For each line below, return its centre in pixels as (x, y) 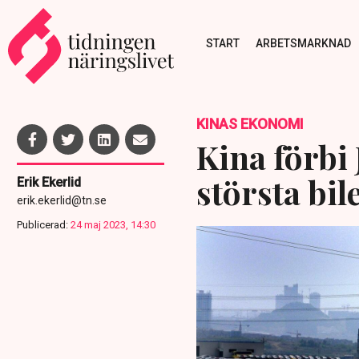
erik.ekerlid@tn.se (62, 200)
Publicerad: (42, 225)
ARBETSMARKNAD (303, 43)
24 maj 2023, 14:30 (113, 225)
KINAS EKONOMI (250, 124)
